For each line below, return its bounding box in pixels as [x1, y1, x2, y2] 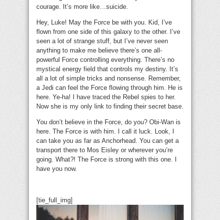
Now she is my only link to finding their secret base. [36, 103, 184, 110]
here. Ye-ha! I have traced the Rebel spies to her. [36, 93, 176, 101]
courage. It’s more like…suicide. [36, 3, 128, 11]
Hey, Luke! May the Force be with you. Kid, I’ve [36, 19, 172, 27]
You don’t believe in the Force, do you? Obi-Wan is [36, 118, 181, 126]
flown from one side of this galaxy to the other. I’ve [36, 28, 180, 36]
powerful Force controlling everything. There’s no [36, 56, 174, 64]
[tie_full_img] [36, 196, 73, 204]
